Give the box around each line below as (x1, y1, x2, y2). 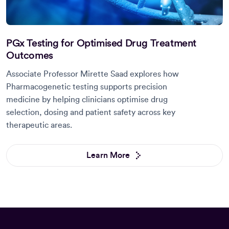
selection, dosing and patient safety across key (6, 108, 175, 117)
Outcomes (6, 50, 53, 61)
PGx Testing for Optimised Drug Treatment (6, 38, 197, 49)
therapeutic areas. (6, 121, 72, 129)
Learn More (86, 151, 130, 159)
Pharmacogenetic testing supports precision (6, 82, 167, 91)
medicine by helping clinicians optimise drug (6, 95, 168, 104)
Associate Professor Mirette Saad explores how (6, 70, 179, 78)
